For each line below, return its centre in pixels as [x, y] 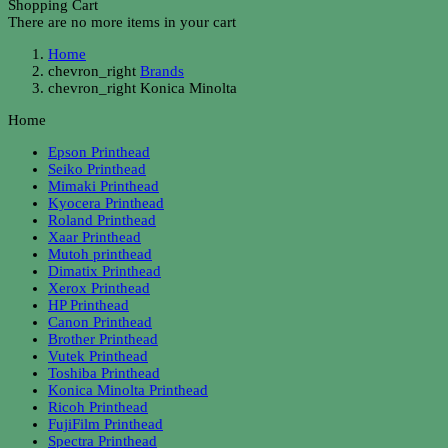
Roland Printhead [102, 220]
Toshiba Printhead [104, 373]
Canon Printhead [100, 322]
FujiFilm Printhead [105, 424]
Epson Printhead [99, 152]
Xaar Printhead [94, 237]
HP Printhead [88, 305]
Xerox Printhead [99, 288]
